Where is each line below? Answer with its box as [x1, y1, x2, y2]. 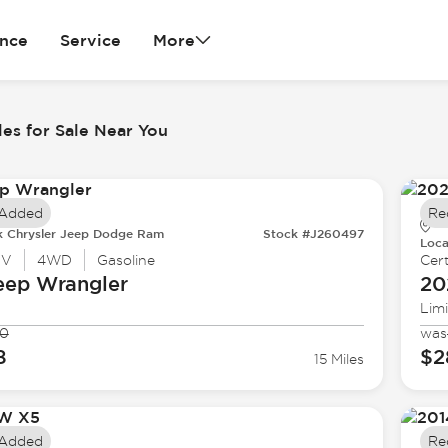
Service [59, 31, 121, 49]
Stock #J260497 [263, 226, 365, 241]
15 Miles [314, 351, 365, 368]
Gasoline [96, 252, 155, 269]
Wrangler [29, 272, 128, 296]
